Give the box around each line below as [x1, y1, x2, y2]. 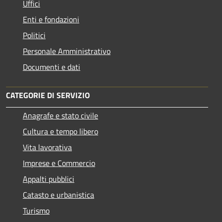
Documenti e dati [23, 61, 80, 73]
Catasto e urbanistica [23, 189, 94, 201]
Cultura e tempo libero [23, 125, 98, 138]
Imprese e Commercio [23, 157, 95, 169]
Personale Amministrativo [23, 45, 111, 57]
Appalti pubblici [23, 173, 74, 185]
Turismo [23, 205, 50, 217]
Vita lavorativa [23, 141, 72, 154]
